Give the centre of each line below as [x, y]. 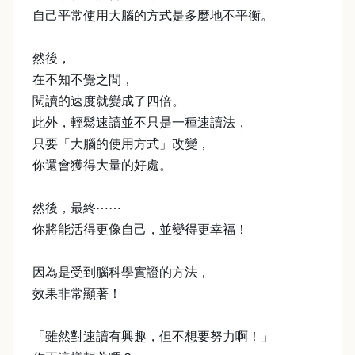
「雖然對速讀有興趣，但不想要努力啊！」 [153, 336]
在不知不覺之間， [83, 80]
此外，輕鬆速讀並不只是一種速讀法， [140, 122]
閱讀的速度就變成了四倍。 [109, 101]
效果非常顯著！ [77, 294]
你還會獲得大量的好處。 [102, 165]
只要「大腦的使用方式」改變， [121, 144]
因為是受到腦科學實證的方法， [121, 272]
